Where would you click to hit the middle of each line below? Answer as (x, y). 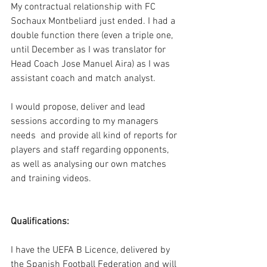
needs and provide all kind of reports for (95, 136)
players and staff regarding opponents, (91, 150)
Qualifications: (40, 221)
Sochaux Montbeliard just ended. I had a (94, 21)
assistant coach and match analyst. (84, 78)
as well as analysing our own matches (90, 164)
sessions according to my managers (86, 121)
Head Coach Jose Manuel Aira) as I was (91, 64)
